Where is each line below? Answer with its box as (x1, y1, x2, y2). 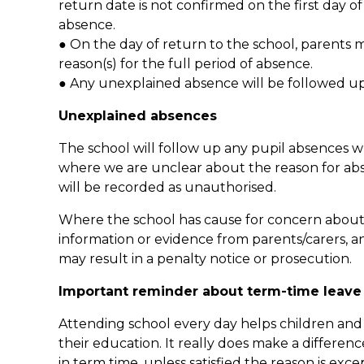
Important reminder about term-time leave (58, 283, 362, 299)
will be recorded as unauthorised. (58, 179, 276, 195)
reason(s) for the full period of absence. (58, 55, 313, 71)
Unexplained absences (58, 107, 217, 123)
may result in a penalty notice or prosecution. (58, 250, 352, 266)
